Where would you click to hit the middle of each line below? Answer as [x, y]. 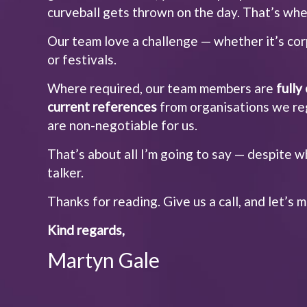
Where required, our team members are [162, 88]
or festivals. [82, 59]
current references [102, 107]
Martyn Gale [104, 260]
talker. [66, 172]
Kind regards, [86, 230]
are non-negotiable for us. [123, 125]
